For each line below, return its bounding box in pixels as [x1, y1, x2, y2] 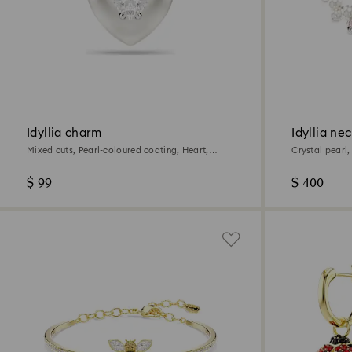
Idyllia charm [27, 127, 101, 140]
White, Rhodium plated [27, 156, 125, 166]
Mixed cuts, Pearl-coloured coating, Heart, [27, 146, 209, 156]
